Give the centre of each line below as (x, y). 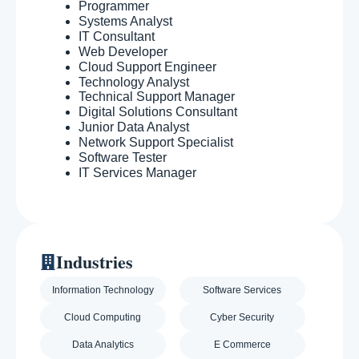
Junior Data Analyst (134, 127)
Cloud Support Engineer (147, 67)
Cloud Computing (103, 318)
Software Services (242, 290)
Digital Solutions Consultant (158, 112)
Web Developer (123, 52)
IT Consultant (117, 37)
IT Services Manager (137, 173)
